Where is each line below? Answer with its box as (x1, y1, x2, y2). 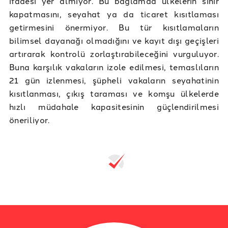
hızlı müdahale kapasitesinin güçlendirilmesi (9, 101, 219, 112)
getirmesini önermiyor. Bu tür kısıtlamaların (9, 21, 219, 33)
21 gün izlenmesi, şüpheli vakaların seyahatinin (9, 74, 219, 86)
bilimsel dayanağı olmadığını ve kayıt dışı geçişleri (9, 35, 219, 46)
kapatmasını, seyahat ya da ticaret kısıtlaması (9, 8, 219, 20)
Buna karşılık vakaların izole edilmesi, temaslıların (9, 61, 219, 73)
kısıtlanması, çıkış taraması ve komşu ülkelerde (9, 88, 219, 99)
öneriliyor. (9, 114, 50, 126)
